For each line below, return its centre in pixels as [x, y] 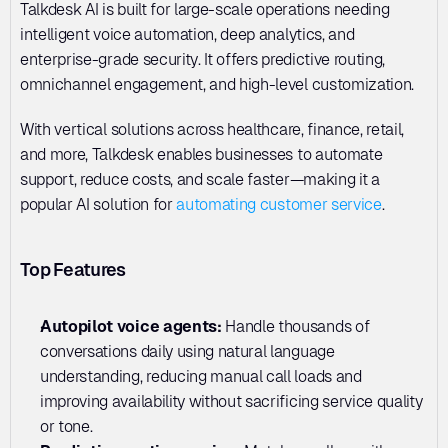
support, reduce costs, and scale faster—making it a [200, 179]
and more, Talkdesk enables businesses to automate [201, 154]
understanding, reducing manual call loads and [201, 376]
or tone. [66, 426]
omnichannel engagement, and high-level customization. [219, 84]
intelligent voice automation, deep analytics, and [187, 34]
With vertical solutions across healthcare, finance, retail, [212, 129]
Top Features [73, 269]
